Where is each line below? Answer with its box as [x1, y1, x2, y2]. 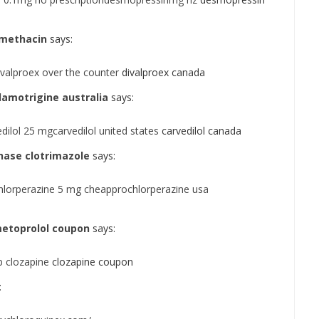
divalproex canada [119, 66, 205, 80]
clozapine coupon [49, 255, 133, 269]
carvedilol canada [159, 124, 241, 138]
